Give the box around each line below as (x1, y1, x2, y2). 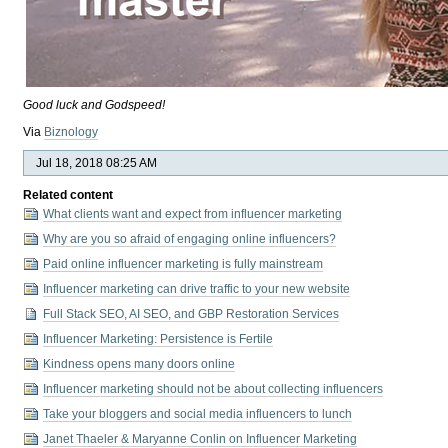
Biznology (44, 124, 99, 139)
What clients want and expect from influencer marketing (43, 206, 343, 221)
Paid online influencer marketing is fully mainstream (43, 256, 324, 271)
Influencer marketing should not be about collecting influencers (43, 381, 384, 396)
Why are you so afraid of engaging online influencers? (43, 231, 337, 246)
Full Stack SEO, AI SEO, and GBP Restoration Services (43, 306, 340, 321)
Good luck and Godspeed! (23, 97, 166, 112)
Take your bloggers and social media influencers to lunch (43, 406, 353, 421)
